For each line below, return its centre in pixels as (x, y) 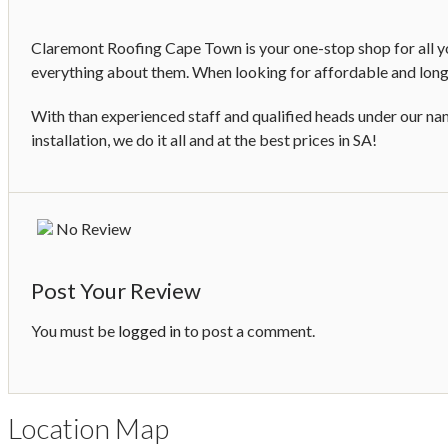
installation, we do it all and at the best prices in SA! (204, 140)
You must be (74, 330)
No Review (93, 229)
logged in (149, 330)
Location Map (88, 427)
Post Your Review (116, 290)
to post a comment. (248, 330)
